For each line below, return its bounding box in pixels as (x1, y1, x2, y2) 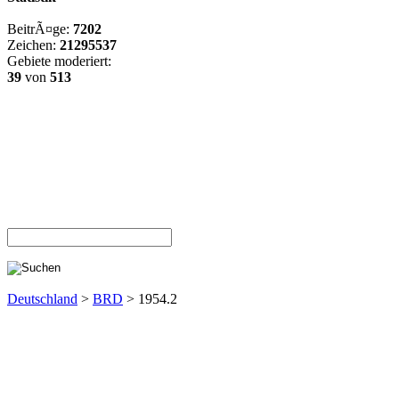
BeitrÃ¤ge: (7, 21, 73, 37)
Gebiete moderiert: (7, 53, 111, 69)
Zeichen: (7, 37, 60, 53)
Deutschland (7, 291, 77, 306)
